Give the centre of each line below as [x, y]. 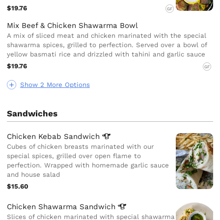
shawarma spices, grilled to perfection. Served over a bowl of [107, 45]
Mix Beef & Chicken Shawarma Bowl [73, 26]
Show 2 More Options [55, 85]
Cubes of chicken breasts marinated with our [81, 147]
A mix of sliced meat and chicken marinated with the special [107, 36]
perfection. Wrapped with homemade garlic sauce [88, 165]
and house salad [34, 175]
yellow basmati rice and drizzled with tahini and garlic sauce [106, 55]
